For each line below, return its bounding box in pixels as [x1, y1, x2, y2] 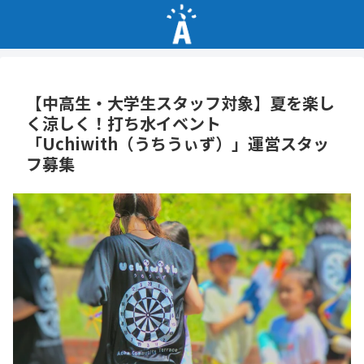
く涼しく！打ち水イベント [26, 110, 221, 135]
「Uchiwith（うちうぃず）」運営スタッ [26, 131, 329, 155]
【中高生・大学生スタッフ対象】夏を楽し [26, 90, 335, 115]
